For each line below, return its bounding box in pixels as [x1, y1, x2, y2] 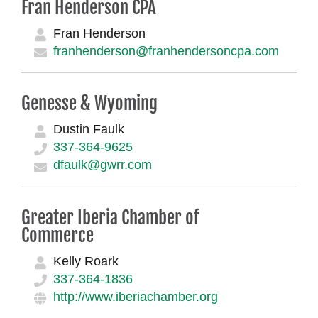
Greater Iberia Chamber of [21, 206, 199, 229]
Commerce [21, 224, 94, 246]
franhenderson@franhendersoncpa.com [53, 43, 279, 58]
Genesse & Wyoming [21, 92, 158, 115]
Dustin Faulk [53, 122, 124, 137]
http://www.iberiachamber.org [53, 289, 218, 304]
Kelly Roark [53, 253, 119, 268]
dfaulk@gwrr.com [53, 158, 152, 172]
